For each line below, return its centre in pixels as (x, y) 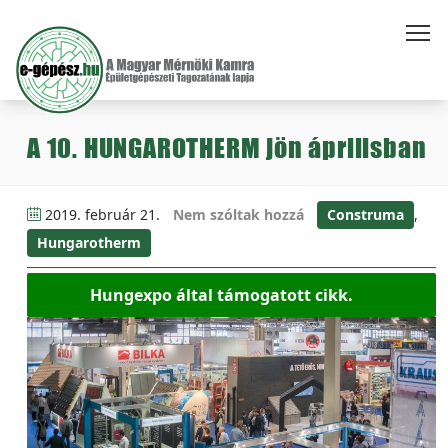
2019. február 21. (102, 214)
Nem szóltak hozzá (238, 214)
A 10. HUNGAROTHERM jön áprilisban (227, 147)
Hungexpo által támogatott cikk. (221, 295)
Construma (365, 214)
